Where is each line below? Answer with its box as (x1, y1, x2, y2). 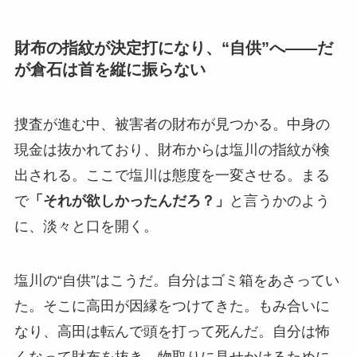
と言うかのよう (229, 193, 330, 209)
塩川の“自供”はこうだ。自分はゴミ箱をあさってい (14, 272, 339, 288)
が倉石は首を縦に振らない (14, 60, 206, 78)
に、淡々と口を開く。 (14, 218, 158, 234)
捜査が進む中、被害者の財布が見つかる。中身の (14, 116, 330, 132)
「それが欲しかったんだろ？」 (28, 193, 229, 209)
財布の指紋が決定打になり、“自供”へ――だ (14, 38, 333, 57)
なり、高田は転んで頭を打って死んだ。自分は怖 (14, 323, 330, 339)
